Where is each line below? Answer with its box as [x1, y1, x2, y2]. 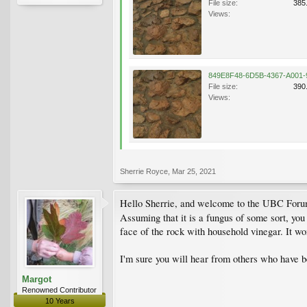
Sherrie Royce [120, 167, 168, 175]
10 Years [45, 296, 75, 305]
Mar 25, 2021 [172, 167, 216, 175]
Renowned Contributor [22, 285, 97, 294]
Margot [22, 273, 51, 284]
